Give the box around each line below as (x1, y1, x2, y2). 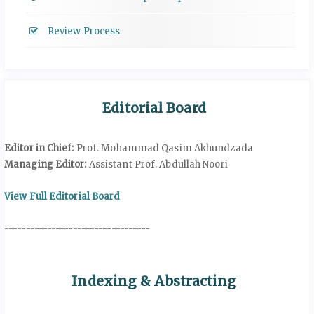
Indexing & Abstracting (71, 273, 237, 290)
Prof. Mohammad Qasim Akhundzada (74, 142, 253, 155)
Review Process (45, 25, 121, 38)
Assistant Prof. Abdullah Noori (86, 158, 228, 171)
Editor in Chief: (4, 142, 74, 155)
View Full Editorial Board (4, 191, 121, 203)
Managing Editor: (4, 158, 87, 171)
